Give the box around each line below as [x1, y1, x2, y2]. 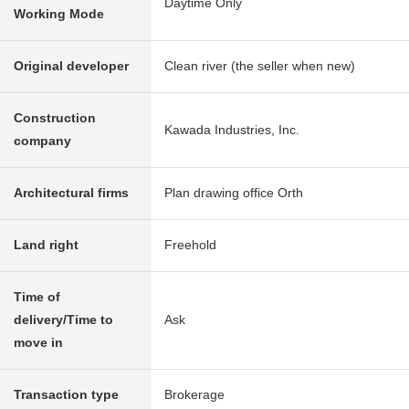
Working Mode [14, 6, 104, 22]
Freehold [164, 237, 216, 253]
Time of [14, 289, 60, 305]
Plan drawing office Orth [164, 185, 303, 201]
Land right [14, 237, 79, 253]
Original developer [14, 58, 129, 74]
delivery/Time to [14, 312, 113, 328]
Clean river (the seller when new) [164, 58, 355, 74]
